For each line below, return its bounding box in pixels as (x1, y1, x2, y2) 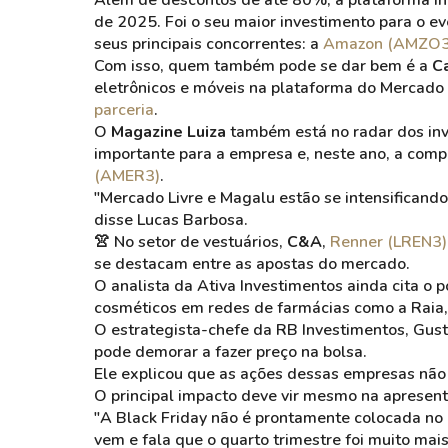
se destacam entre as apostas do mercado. (94, 253, 410, 275)
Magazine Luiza (107, 121, 226, 143)
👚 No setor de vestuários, (94, 231, 287, 253)
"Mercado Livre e (94, 187, 220, 209)
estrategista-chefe (111, 319, 249, 341)
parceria (94, 99, 154, 121)
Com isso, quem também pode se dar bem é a (94, 55, 432, 77)
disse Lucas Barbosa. (94, 209, 248, 231)
